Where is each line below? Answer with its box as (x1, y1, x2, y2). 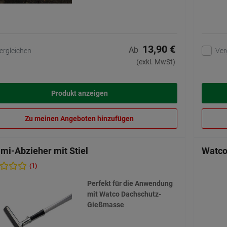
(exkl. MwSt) (136, 58, 175, 66)
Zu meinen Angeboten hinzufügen (25, 115, 134, 123)
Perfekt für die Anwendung (87, 179, 173, 188)
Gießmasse (87, 201, 124, 209)
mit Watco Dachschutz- (87, 190, 161, 199)
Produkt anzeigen (51, 89, 108, 98)
